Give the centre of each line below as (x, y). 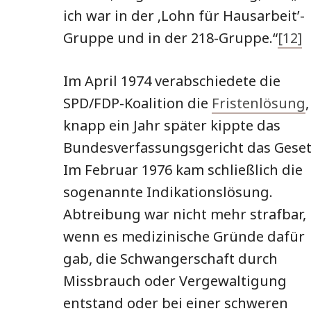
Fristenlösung (259, 103)
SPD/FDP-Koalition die (137, 103)
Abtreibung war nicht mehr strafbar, (185, 215)
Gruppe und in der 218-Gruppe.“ (170, 38)
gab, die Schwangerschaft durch (170, 259)
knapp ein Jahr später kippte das (172, 126)
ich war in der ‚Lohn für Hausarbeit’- (184, 16)
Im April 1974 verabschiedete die (172, 81)
